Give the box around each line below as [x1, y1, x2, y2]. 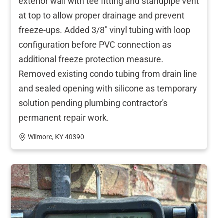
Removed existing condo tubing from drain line [18, 68, 197, 79]
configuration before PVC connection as [18, 39, 171, 50]
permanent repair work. [18, 112, 109, 123]
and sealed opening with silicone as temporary [18, 83, 197, 93]
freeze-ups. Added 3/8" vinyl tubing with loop [18, 24, 190, 35]
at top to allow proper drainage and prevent [18, 10, 184, 20]
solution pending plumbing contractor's [18, 97, 167, 108]
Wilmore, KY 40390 [28, 132, 84, 141]
